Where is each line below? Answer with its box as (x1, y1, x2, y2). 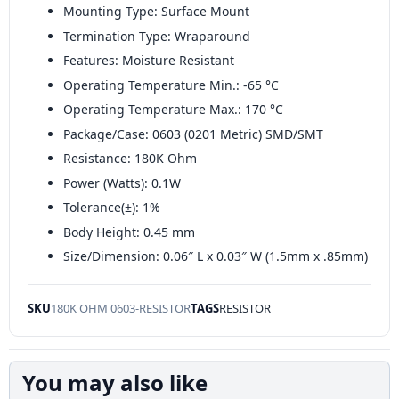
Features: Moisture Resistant (63, 52, 234, 69)
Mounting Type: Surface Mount (63, 3, 249, 20)
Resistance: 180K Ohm (63, 150, 197, 167)
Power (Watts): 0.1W (63, 174, 181, 191)
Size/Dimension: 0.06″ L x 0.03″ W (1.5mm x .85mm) (63, 248, 368, 265)
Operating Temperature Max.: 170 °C (63, 101, 283, 118)
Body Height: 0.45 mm (63, 223, 195, 240)
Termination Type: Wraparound (63, 27, 250, 45)
